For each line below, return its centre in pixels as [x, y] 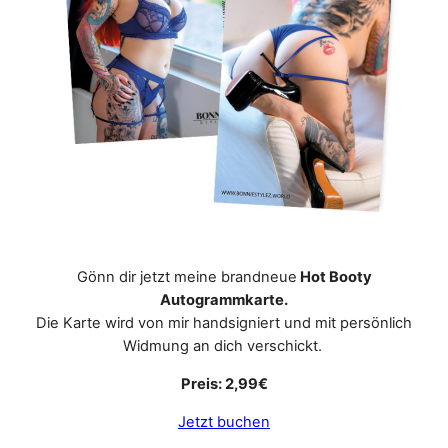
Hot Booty [334, 277]
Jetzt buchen [224, 421]
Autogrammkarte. [224, 300]
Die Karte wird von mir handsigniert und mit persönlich [224, 323]
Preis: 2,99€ [224, 384]
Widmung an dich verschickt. [224, 346]
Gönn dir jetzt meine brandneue [186, 277]
